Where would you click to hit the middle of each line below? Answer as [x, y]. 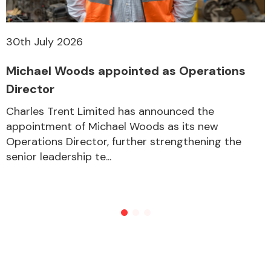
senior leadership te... [59, 156]
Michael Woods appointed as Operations [126, 70]
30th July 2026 [44, 41]
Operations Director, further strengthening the [124, 141]
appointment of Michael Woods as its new [112, 126]
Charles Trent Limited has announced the [110, 111]
